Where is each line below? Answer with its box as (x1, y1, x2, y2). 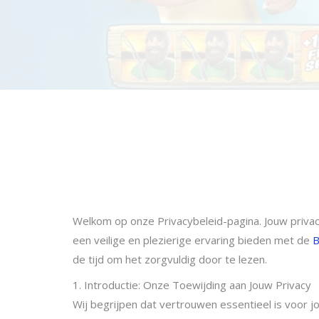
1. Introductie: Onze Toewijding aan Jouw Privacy (73, 277, 311, 292)
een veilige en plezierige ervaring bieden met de (73, 233, 313, 247)
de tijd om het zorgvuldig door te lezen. (73, 252, 267, 266)
